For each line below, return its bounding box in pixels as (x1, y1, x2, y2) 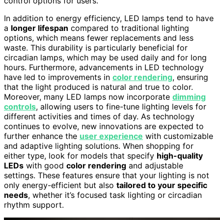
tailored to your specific (116, 180, 207, 190)
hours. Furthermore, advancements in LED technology (4, 62, 204, 72)
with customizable (143, 131, 213, 141)
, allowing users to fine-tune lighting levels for (36, 101, 206, 111)
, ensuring (172, 72, 208, 82)
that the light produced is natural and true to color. (4, 82, 193, 92)
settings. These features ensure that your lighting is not (4, 170, 209, 180)
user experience (80, 131, 143, 141)
